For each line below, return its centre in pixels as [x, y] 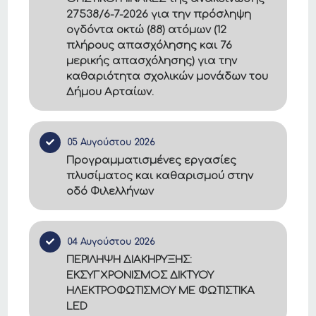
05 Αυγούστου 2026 [111, 142]
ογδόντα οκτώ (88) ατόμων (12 [147, 30]
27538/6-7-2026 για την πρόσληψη [159, 14]
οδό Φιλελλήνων [110, 192]
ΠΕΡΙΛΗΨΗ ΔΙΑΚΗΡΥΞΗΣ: [129, 260]
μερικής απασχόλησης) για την [152, 61]
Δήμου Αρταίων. [110, 92]
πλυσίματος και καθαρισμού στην [160, 176]
